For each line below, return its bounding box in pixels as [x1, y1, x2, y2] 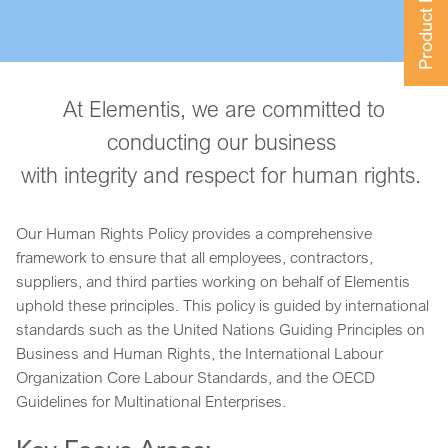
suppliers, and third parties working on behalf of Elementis [16, 271, 410, 292]
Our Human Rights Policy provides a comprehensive [16, 223, 372, 244]
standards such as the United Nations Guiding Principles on [16, 319, 425, 340]
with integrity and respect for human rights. [21, 161, 427, 189]
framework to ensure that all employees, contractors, [16, 247, 373, 268]
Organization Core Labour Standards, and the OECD [16, 367, 375, 388]
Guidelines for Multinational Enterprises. [16, 391, 286, 412]
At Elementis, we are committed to [63, 95, 385, 123]
